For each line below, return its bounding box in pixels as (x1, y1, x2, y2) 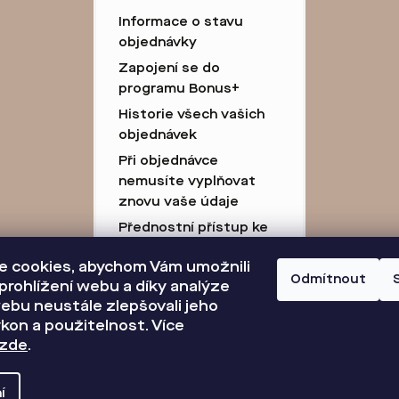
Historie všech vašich (118, 107, 265, 122)
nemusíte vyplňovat (118, 174, 256, 189)
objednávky (118, 35, 197, 50)
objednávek (118, 127, 197, 142)
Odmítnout (290, 272, 366, 287)
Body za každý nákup (118, 266, 265, 281)
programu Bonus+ (118, 81, 240, 96)
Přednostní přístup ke (118, 220, 268, 235)
